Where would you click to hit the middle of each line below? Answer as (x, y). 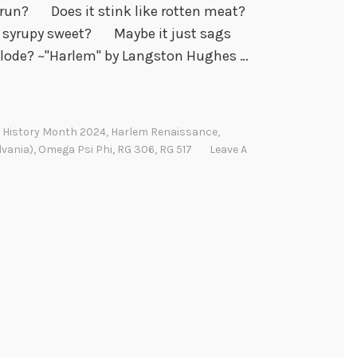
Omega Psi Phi (75, 150)
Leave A (229, 150)
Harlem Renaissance (164, 132)
